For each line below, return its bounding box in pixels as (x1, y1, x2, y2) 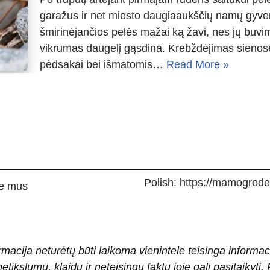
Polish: (144, 177, 180, 189)
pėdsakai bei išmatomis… (40, 58, 166, 71)
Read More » (166, 58, 229, 71)
